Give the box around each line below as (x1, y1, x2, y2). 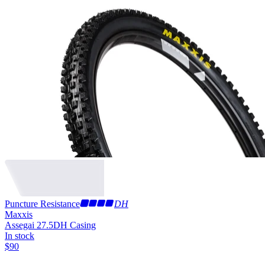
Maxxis (5, 209, 33, 219)
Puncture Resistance (5, 198, 80, 209)
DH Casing (53, 219, 96, 230)
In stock (5, 230, 34, 241)
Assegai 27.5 (5, 219, 53, 230)
